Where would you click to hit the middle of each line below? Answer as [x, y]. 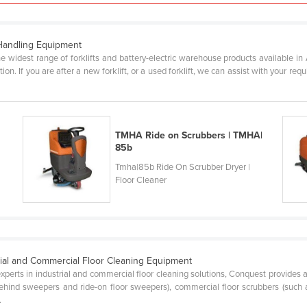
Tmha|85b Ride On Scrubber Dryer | [182, 167]
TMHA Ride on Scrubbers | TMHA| [188, 135]
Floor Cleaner [140, 180]
